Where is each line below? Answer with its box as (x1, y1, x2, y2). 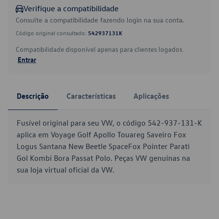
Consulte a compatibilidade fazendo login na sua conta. (16, 15, 184, 24)
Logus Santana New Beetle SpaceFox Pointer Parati (17, 141, 190, 151)
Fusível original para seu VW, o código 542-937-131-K (17, 118, 202, 128)
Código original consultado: (16, 29, 88, 37)
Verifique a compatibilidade (23, 3, 119, 13)
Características (66, 91, 116, 101)
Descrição (17, 91, 49, 101)
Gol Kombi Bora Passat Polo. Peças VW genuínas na (17, 153, 190, 163)
